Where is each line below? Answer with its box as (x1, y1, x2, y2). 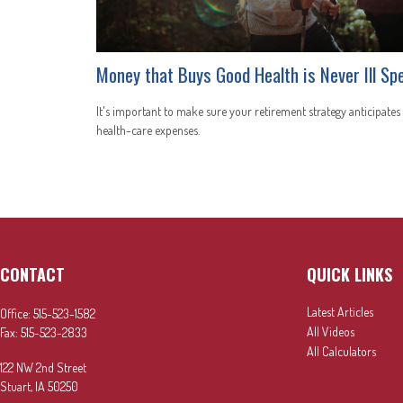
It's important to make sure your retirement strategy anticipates (96, 103, 400, 120)
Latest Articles (307, 304, 373, 320)
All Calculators (307, 344, 376, 360)
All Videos (307, 324, 354, 340)
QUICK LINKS (307, 263, 392, 287)
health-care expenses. (96, 122, 200, 139)
